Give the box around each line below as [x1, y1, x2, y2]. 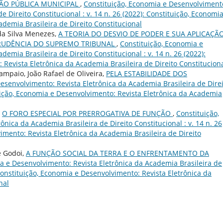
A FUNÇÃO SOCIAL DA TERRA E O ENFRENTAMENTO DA [26, 148, 209, 158]
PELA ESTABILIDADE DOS [106, 69, 187, 79]
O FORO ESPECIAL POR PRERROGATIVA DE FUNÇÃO [2, 109, 173, 118]
